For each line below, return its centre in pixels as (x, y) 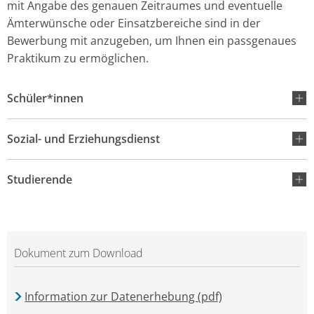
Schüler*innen (45, 98)
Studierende (40, 179)
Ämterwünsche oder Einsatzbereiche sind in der (134, 23)
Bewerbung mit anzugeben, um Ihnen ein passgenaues (152, 41)
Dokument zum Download (78, 253)
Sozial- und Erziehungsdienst (83, 139)
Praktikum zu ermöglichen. (78, 58)
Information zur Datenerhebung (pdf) (124, 296)
